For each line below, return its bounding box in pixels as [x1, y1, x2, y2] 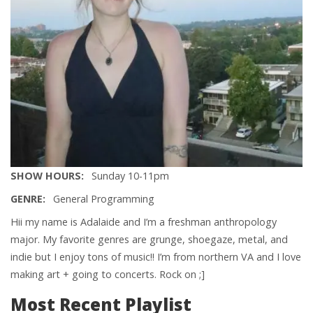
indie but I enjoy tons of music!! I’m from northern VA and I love [10, 250, 301, 264]
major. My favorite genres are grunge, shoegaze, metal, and [10, 233, 288, 247]
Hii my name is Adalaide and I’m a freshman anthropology [10, 215, 277, 229]
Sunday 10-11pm [92, 169, 170, 183]
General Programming [53, 192, 155, 206]
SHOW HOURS [10, 169, 81, 183]
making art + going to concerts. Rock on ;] [10, 268, 205, 282]
